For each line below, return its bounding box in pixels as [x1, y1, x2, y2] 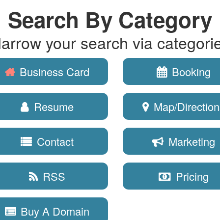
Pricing [175, 168, 209, 184]
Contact [36, 134, 74, 149]
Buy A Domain [21, 203, 90, 219]
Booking [171, 64, 211, 79]
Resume [33, 99, 74, 114]
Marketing [168, 134, 215, 149]
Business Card [20, 64, 90, 79]
